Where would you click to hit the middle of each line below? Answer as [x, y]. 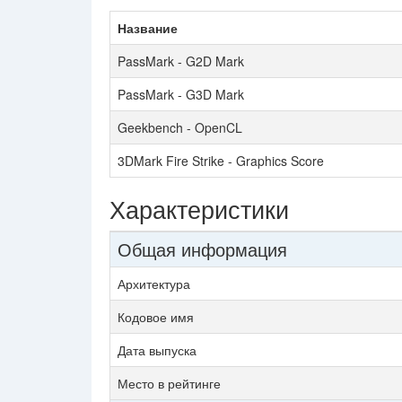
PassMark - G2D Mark [181, 61]
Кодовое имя [156, 317]
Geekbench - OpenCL [180, 127]
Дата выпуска [157, 350]
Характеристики [199, 209]
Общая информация [202, 249]
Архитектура [154, 284]
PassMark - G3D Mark [181, 94]
